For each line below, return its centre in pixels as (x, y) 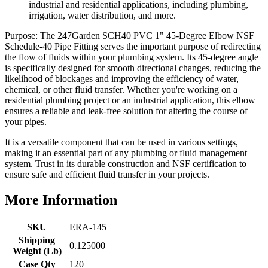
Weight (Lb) (37, 251)
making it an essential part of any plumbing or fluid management (126, 153)
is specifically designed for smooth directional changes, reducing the (133, 68)
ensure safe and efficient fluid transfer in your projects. (107, 174)
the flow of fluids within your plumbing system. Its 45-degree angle (132, 57)
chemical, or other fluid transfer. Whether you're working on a (121, 89)
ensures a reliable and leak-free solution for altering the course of (126, 111)
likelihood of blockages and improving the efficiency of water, (122, 78)
